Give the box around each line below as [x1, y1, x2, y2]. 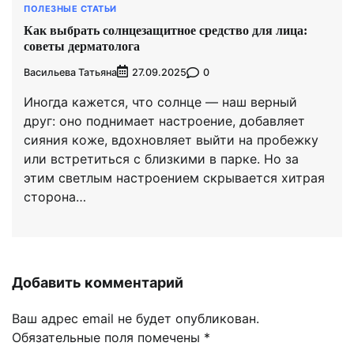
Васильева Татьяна [24, 66, 117, 78]
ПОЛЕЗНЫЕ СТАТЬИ [24, 2, 117, 14]
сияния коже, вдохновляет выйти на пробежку [24, 132, 318, 149]
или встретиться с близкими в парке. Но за [24, 151, 299, 168]
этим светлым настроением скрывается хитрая [24, 170, 325, 186]
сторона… [24, 189, 86, 205]
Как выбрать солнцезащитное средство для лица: [24, 24, 307, 38]
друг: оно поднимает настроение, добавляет [24, 113, 305, 130]
